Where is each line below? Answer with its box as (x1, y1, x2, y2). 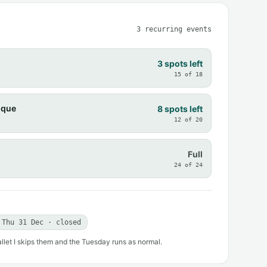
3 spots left (157, 58, 203, 69)
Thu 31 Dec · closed (2, 218, 81, 227)
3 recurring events (136, 25, 212, 34)
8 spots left (157, 103, 203, 114)
